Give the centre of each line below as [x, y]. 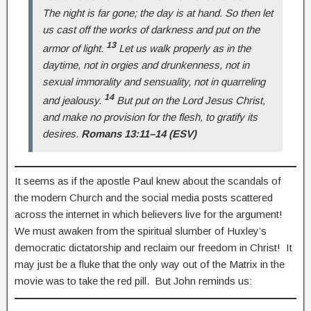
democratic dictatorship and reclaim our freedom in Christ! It [153, 247]
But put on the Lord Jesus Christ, [190, 101]
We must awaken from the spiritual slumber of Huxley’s [141, 230]
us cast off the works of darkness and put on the [151, 30]
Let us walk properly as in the [183, 49]
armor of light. [74, 49]
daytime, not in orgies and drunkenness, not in [146, 65]
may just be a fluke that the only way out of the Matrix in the [150, 264]
